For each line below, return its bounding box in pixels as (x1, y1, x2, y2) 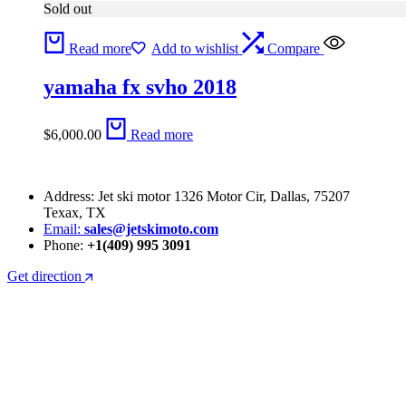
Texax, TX (43, 204, 106, 220)
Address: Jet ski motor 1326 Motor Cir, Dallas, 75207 (43, 188, 350, 204)
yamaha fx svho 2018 (43, 74, 237, 99)
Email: (43, 220, 84, 237)
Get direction (7, 267, 82, 284)
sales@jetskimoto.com (84, 220, 218, 237)
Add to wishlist (151, 40, 239, 56)
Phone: (43, 237, 87, 253)
